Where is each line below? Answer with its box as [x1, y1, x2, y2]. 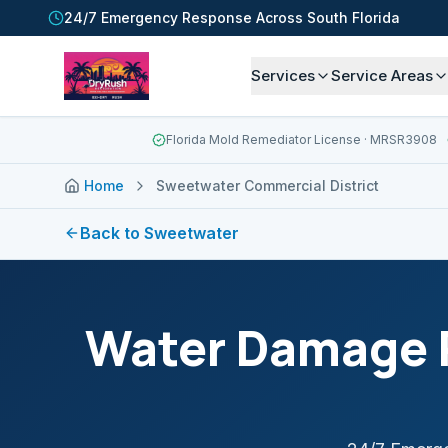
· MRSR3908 [360, 132, 437, 147]
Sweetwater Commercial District [156, 177, 379, 194]
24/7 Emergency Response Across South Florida [64, 9, 400, 26]
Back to [80, 223, 144, 243]
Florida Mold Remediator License [165, 132, 361, 147]
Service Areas [331, 66, 434, 85]
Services [251, 66, 316, 85]
